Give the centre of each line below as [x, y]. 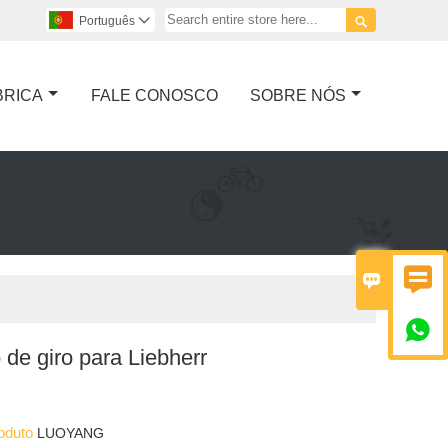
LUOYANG [71, 432]
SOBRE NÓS [297, 95]
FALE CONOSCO [154, 95]
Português [107, 21]
